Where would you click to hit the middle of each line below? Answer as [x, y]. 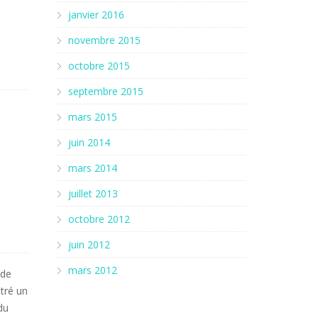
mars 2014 [93, 168]
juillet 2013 [93, 193]
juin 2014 [89, 142]
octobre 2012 [99, 219]
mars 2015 [93, 117]
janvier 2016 [96, 15]
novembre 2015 [104, 40]
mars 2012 [93, 270]
